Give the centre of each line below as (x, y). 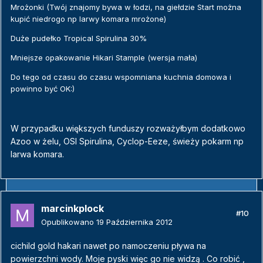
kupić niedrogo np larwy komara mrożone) (88, 19)
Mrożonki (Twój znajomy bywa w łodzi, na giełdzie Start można (126, 7)
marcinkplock (73, 209)
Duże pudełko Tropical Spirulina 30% (79, 38)
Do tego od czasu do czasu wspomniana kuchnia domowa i (121, 77)
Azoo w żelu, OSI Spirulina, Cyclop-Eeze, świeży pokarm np (127, 141)
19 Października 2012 (134, 222)
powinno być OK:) (43, 89)
